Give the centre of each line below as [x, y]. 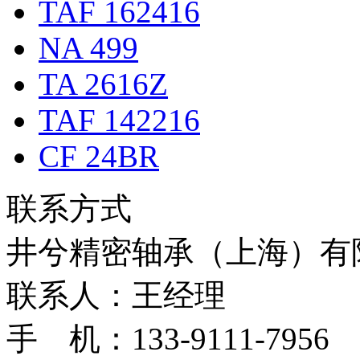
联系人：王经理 [116, 295]
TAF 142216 [119, 120]
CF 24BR [99, 156]
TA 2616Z [103, 84]
